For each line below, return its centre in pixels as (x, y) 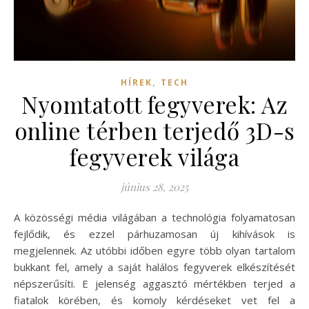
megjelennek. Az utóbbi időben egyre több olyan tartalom (154, 251)
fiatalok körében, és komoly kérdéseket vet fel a (154, 300)
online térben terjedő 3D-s (154, 131)
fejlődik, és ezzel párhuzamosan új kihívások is (154, 234)
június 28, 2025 (154, 187)
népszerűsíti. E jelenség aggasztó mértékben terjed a (154, 284)
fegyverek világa (154, 157)
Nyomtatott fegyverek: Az (154, 104)
